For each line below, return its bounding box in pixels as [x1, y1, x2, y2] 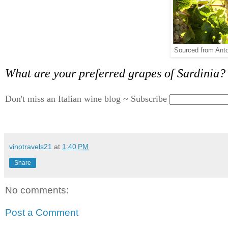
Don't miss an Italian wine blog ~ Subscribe [5, 94, 167, 104]
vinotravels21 [9, 142, 52, 151]
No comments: [5, 184, 69, 195]
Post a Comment [5, 207, 78, 218]
